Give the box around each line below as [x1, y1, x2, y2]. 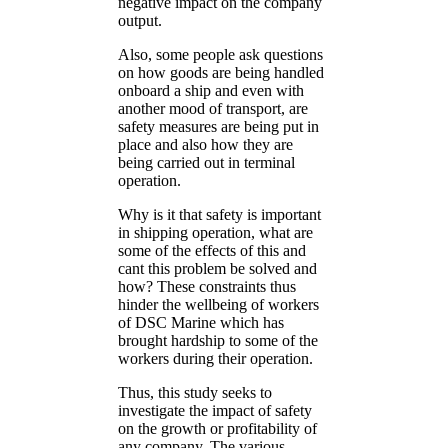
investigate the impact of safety [118, 401, 312, 419]
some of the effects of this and [118, 241, 306, 259]
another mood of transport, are [118, 99, 308, 117]
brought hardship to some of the [118, 331, 318, 349]
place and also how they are [118, 135, 293, 153]
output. [118, 11, 162, 29]
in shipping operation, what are [118, 223, 313, 241]
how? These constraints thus [118, 277, 296, 295]
